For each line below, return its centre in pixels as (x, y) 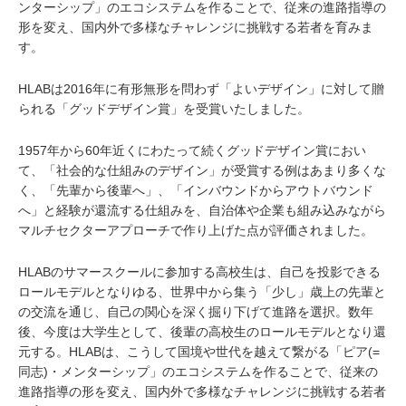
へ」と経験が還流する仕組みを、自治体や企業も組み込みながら (202, 211)
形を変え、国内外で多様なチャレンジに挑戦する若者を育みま (196, 28)
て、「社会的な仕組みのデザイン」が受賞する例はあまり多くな (202, 171)
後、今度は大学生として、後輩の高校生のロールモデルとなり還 (202, 332)
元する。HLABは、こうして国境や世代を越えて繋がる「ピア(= (199, 352)
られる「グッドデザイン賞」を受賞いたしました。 (164, 109)
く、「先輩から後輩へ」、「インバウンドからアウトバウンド (196, 191)
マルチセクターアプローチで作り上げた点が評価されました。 (196, 231)
